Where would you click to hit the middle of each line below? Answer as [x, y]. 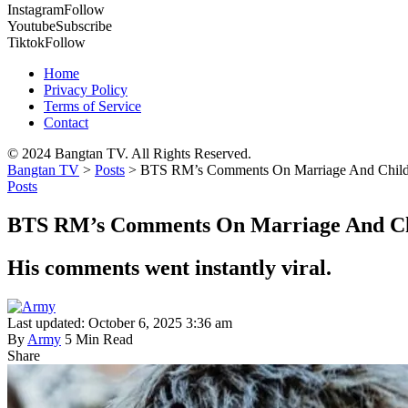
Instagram [36, 10]
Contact [66, 123]
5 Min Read [99, 339]
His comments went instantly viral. [169, 268]
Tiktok [26, 43]
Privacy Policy [86, 90]
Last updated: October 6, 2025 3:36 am [120, 322]
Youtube [31, 26]
